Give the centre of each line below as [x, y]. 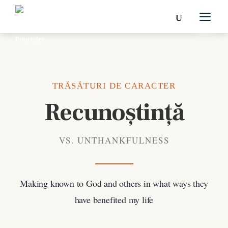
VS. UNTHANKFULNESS [114, 140]
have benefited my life [114, 199]
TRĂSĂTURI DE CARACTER [114, 86]
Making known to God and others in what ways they [114, 183]
